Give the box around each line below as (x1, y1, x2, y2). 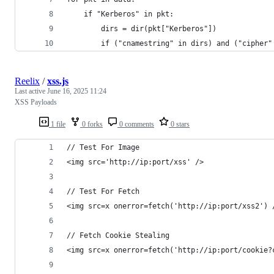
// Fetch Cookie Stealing (67, 231, 169, 240)
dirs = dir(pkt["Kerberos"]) (101, 24, 217, 33)
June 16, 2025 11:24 (47, 86, 106, 95)
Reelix (15, 75, 40, 86)
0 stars (169, 119, 190, 128)
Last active (15, 86, 47, 95)
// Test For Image (67, 143, 139, 152)
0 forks (80, 119, 103, 128)
